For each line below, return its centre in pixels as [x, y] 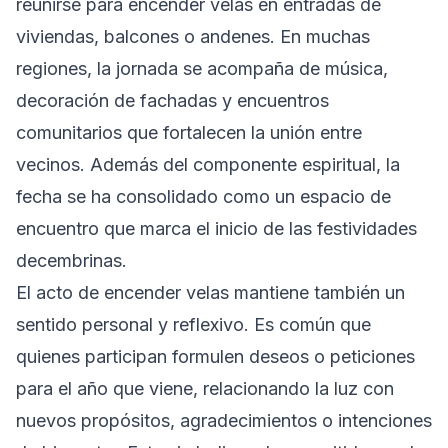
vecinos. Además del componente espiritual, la [208, 164]
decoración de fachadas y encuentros [172, 100]
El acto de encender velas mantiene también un [210, 292]
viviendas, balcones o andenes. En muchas [193, 36]
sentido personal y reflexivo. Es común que [193, 324]
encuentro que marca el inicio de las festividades [216, 228]
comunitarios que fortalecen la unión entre [189, 132]
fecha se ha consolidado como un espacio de [203, 196]
